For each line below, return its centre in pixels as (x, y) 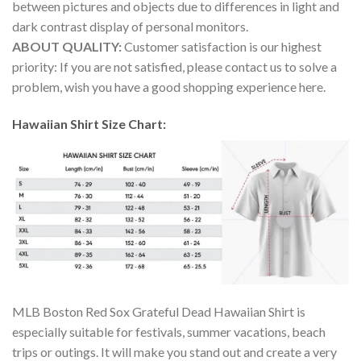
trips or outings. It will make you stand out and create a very (174, 351)
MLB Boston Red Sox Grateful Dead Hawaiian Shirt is (159, 311)
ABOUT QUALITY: (68, 47)
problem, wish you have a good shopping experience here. (169, 87)
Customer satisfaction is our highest (223, 47)
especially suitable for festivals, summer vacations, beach (169, 331)
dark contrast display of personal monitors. (130, 27)
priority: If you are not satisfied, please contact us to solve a (174, 67)
